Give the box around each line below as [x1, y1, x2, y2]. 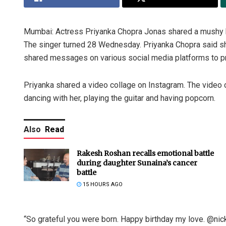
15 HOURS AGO [81, 181, 123, 188]
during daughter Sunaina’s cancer [77, 158, 197, 167]
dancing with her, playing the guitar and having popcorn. [24, 93, 215, 103]
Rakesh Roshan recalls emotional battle [77, 148, 214, 158]
